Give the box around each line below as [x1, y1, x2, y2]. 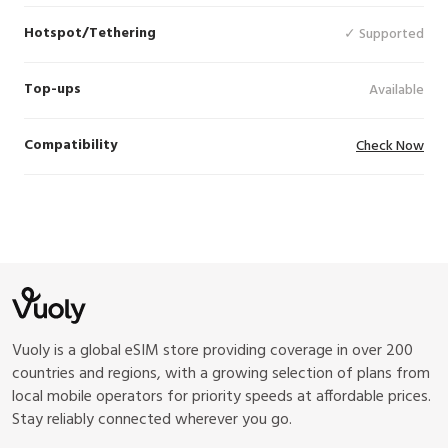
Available [369, 79, 424, 102]
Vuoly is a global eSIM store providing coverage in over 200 [12, 338, 413, 364]
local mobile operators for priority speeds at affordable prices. [12, 384, 431, 410]
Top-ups [24, 78, 81, 101]
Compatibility [24, 134, 117, 157]
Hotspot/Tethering [24, 22, 156, 45]
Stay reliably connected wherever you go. [12, 407, 292, 433]
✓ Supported [344, 23, 424, 46]
